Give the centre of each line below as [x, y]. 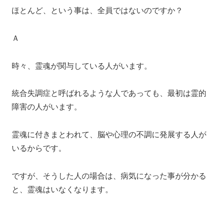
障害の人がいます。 [47, 107]
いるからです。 [39, 148]
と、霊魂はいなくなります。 [62, 189]
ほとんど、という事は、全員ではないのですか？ [97, 10]
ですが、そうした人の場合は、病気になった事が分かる [109, 176]
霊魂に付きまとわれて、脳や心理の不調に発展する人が [109, 135]
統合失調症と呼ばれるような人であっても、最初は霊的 [109, 93]
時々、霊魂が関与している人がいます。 [82, 66]
